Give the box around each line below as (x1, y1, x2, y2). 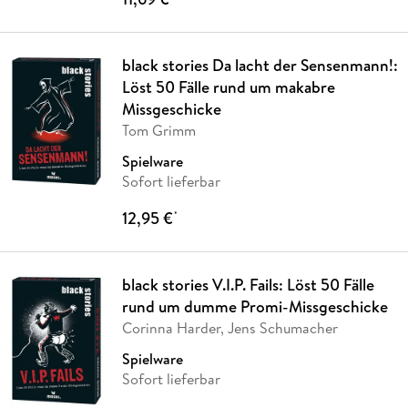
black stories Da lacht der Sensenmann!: (121, 53, 398, 76)
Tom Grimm (121, 119, 196, 140)
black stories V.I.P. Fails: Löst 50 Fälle (121, 272, 374, 296)
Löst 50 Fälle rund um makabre (121, 75, 335, 98)
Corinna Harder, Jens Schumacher (121, 317, 338, 338)
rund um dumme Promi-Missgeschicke (121, 294, 388, 318)
